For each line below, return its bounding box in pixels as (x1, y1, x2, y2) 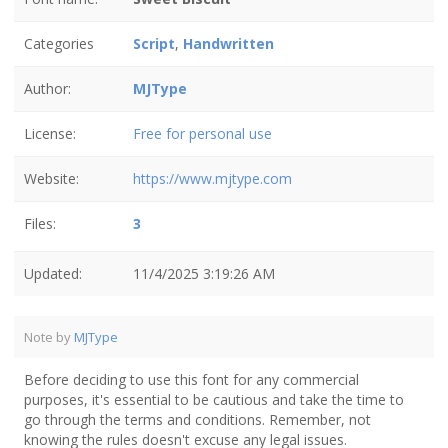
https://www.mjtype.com (133, 169, 292, 188)
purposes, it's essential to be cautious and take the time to (24, 390, 404, 409)
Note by (24, 328, 74, 346)
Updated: (24, 264, 82, 283)
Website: (24, 169, 79, 188)
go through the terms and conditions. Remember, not (24, 410, 371, 429)
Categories (24, 34, 94, 53)
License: (24, 124, 76, 143)
